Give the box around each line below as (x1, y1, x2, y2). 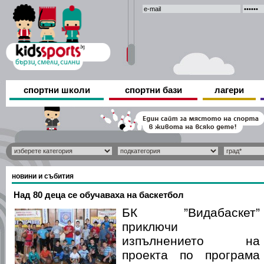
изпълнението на (122, 234, 260, 247)
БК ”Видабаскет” (122, 206, 260, 219)
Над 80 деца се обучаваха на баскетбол (14, 190, 184, 200)
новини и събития (12, 172, 74, 180)
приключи (122, 220, 178, 233)
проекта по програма (122, 248, 260, 262)
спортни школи (23, 85, 90, 95)
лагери (214, 85, 244, 95)
